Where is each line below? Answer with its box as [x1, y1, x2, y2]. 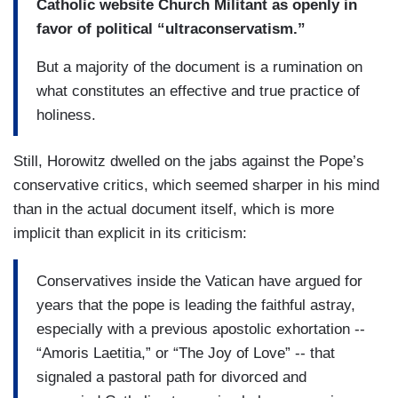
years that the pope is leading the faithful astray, [36, 296, 355, 314]
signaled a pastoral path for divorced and [36, 368, 306, 386]
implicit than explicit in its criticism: [13, 225, 247, 243]
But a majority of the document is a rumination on [36, 58, 362, 76]
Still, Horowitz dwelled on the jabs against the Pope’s [13, 153, 364, 171]
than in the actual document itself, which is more [13, 201, 334, 219]
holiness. [36, 106, 96, 123]
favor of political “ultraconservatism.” [36, 20, 306, 37]
